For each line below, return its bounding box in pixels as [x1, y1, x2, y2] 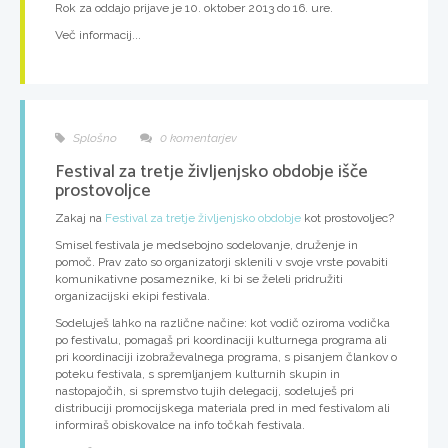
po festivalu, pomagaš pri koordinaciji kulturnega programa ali [55, 333, 387, 348]
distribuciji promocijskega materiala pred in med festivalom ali [55, 401, 390, 416]
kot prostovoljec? [301, 211, 394, 226]
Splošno [70, 131, 117, 146]
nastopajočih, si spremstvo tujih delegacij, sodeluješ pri [55, 384, 354, 399]
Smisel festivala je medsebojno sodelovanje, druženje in [55, 238, 358, 253]
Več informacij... [55, 28, 141, 43]
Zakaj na [55, 211, 105, 226]
